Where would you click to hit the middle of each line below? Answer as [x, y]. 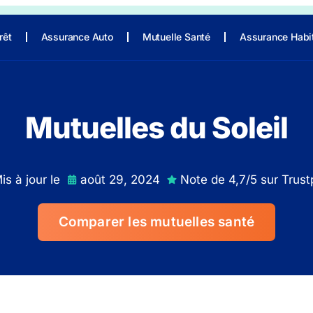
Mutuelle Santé [176, 37]
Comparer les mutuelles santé [156, 221]
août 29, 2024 [120, 179]
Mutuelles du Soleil [156, 127]
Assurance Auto [77, 37]
